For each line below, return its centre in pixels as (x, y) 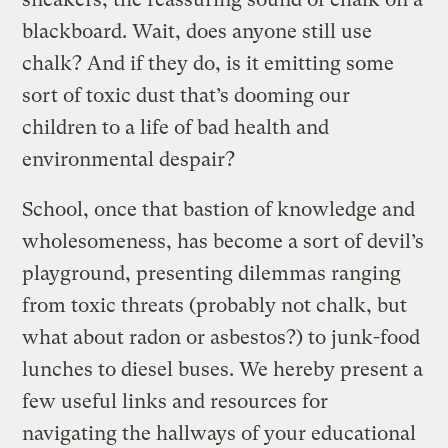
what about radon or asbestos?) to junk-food (221, 337)
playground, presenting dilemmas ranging (212, 273)
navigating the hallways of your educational (219, 433)
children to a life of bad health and (176, 127)
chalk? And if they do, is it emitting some (208, 63)
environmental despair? (129, 159)
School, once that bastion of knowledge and (219, 209)
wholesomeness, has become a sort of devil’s (223, 241)
